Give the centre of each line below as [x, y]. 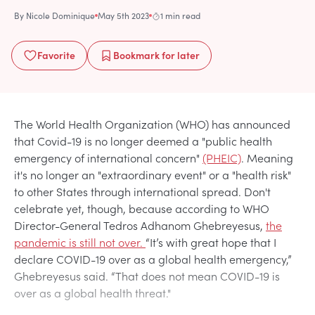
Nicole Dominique [60, 15]
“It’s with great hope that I [211, 242]
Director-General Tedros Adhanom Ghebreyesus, [140, 225]
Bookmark [136, 54]
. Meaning [267, 157]
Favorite [56, 54]
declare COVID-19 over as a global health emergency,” [153, 258]
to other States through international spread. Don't [142, 191]
